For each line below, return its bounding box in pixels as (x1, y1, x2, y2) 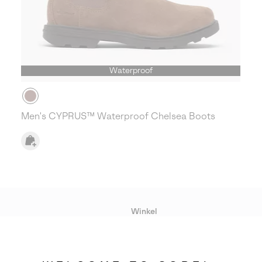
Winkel (131, 207, 157, 216)
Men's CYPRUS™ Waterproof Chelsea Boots (21, 111, 216, 121)
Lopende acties (131, 228, 182, 235)
